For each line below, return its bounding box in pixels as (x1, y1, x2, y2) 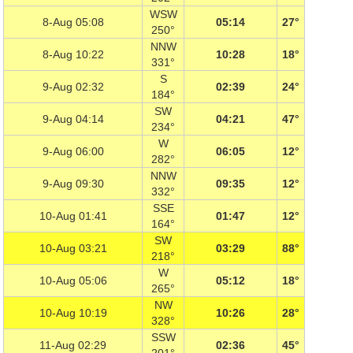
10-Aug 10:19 (39, 307, 107, 319)
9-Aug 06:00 (42, 145, 104, 158)
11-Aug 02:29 (39, 339, 106, 351)
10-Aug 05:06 (39, 274, 107, 287)
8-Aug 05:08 (42, 16, 104, 28)
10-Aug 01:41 (39, 210, 107, 222)
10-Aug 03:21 (39, 242, 107, 255)
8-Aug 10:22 (42, 48, 104, 61)
